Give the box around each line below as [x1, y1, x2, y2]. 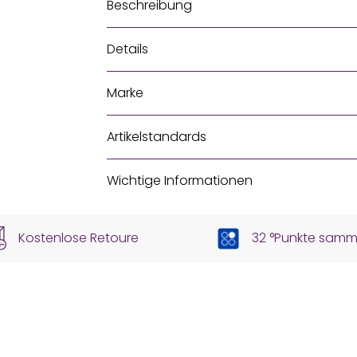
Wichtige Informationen [107, 171, 253, 190]
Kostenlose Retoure [18, 229, 139, 248]
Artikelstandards [107, 127, 206, 146]
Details [107, 40, 148, 58]
